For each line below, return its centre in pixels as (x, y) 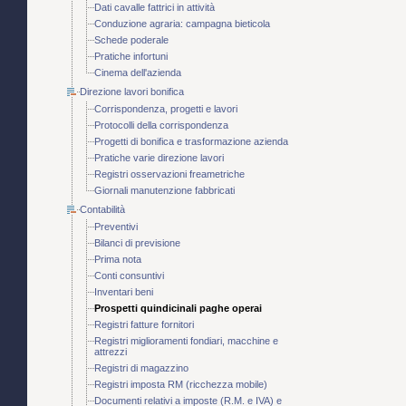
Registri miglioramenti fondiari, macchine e (186, 341)
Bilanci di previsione (137, 243)
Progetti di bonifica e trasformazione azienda (191, 142)
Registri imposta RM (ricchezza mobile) (181, 385)
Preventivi (116, 227)
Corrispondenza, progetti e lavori (166, 109)
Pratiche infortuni (131, 57)
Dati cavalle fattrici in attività (155, 8)
